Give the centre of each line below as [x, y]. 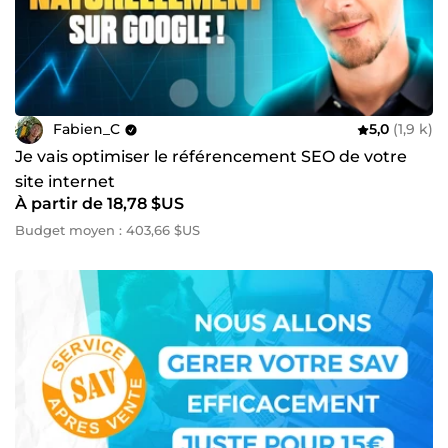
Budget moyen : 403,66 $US [107, 229]
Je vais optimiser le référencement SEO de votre [211, 156]
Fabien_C [86, 129]
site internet [65, 181]
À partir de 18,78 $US [99, 203]
